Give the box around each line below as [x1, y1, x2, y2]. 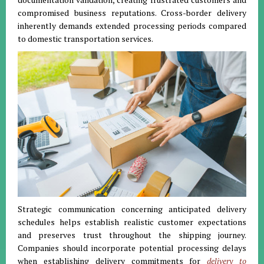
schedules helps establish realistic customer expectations [18, 216, 246, 227]
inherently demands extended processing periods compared [18, 20, 246, 31]
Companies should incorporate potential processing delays [18, 242, 246, 253]
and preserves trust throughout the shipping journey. [18, 229, 246, 240]
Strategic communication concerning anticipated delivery [18, 203, 246, 214]
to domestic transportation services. [18, 33, 153, 44]
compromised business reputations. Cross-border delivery [18, 7, 246, 18]
